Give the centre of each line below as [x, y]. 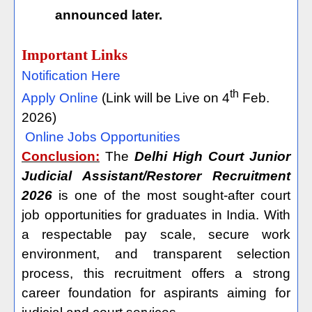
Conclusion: [61, 157]
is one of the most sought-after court [171, 196]
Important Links [75, 55]
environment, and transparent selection [156, 254]
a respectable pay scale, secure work [156, 235]
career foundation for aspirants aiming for [156, 293]
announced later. [109, 15]
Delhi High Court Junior [212, 157]
